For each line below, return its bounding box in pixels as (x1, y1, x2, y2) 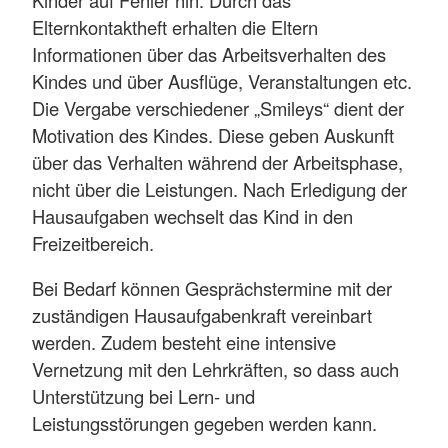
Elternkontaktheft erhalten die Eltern (32, 13, 318, 40)
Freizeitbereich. (32, 229, 159, 256)
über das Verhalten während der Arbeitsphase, (32, 148, 403, 175)
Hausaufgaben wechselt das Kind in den (32, 202, 353, 229)
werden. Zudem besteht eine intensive (32, 328, 336, 355)
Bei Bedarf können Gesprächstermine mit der (32, 274, 392, 301)
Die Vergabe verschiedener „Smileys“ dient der (32, 94, 404, 121)
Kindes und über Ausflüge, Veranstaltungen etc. (32, 67, 412, 94)
